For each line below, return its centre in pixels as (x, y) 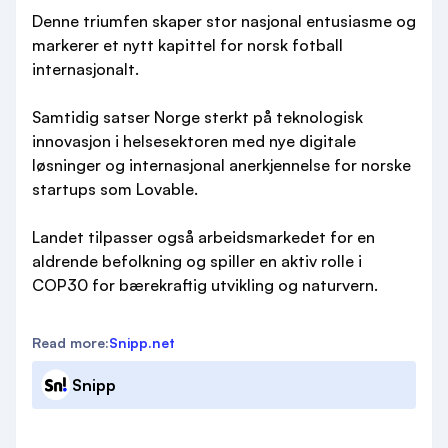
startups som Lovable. (115, 189)
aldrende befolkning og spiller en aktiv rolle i (197, 261)
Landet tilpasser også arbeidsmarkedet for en (203, 237)
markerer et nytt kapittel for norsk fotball (187, 45)
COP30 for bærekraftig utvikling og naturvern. (205, 285)
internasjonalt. (85, 69)
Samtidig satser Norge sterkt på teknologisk (197, 117)
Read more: (70, 342)
